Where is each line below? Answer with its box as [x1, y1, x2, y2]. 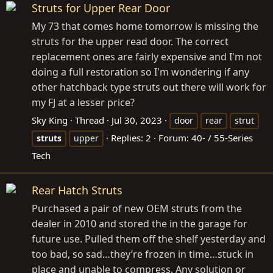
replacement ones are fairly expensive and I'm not [32, 50, 262, 63]
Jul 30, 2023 [112, 114, 162, 126]
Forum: [158, 132, 191, 144]
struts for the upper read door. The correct [32, 35, 229, 48]
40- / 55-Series [191, 132, 253, 144]
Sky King [32, 114, 68, 126]
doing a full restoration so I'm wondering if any [32, 65, 249, 79]
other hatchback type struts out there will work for [32, 80, 266, 94]
